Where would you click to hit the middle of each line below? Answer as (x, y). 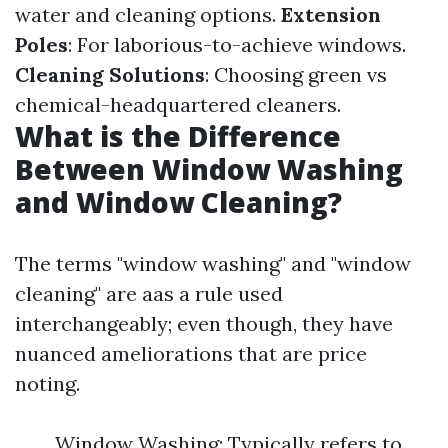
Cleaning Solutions (110, 74)
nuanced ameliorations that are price (191, 353)
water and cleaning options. (148, 14)
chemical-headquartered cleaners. (178, 104)
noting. (47, 383)
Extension (331, 14)
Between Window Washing (209, 169)
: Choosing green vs (296, 74)
